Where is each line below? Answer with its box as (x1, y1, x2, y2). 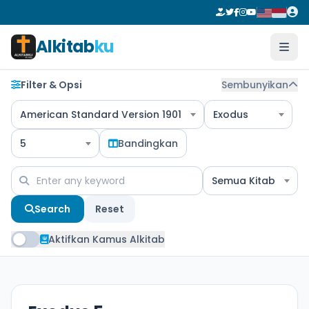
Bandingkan (118, 137, 178, 150)
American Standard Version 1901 (20, 108, 181, 121)
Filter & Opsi (21, 78, 82, 92)
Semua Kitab (212, 174, 275, 188)
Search (34, 202, 70, 216)
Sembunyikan (221, 78, 288, 92)
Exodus (213, 108, 248, 121)
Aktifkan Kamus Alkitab (48, 232, 165, 246)
